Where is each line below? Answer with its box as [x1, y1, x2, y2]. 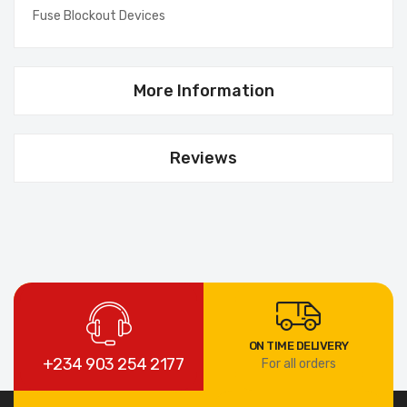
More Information [133, 81, 274, 102]
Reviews [170, 148, 237, 169]
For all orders [261, 355, 336, 372]
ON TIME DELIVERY [248, 338, 349, 352]
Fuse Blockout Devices [33, 8, 165, 25]
